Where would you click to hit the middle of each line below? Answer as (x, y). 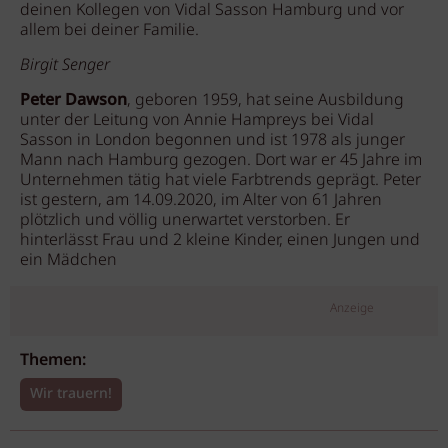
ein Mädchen (68, 260)
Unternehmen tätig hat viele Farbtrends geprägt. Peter (220, 180)
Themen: (53, 360)
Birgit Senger (65, 65)
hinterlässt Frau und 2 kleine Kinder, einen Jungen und (220, 240)
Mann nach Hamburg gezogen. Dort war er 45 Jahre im (221, 160)
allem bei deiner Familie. (109, 30)
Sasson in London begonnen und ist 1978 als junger (212, 140)
